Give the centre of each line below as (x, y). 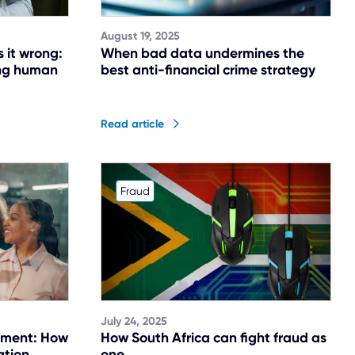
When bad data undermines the (202, 53)
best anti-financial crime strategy (208, 70)
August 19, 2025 (140, 36)
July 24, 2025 (134, 321)
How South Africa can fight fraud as (214, 338)
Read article (132, 124)
